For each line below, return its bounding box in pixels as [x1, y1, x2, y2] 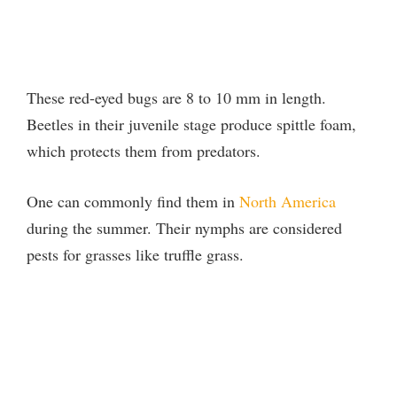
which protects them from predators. [27, 140, 261, 162]
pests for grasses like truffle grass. [27, 244, 244, 266]
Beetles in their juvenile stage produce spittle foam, [27, 113, 356, 136]
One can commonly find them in [27, 191, 239, 213]
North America [239, 191, 336, 213]
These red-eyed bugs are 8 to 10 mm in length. [27, 87, 326, 109]
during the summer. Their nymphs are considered [27, 217, 342, 239]
